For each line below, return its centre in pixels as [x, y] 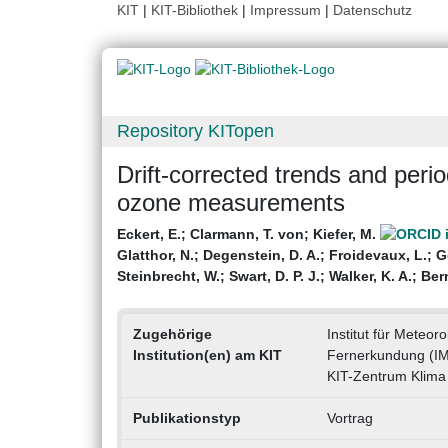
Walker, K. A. [370, 276]
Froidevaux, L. [378, 255]
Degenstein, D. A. [261, 255]
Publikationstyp [186, 418]
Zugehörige [172, 334]
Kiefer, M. [346, 234]
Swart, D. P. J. [274, 276]
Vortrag [349, 418]
